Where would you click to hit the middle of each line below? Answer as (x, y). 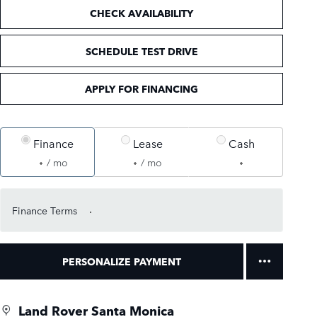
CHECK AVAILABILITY (142, 13)
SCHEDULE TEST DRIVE (142, 51)
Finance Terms (45, 210)
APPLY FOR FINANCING (142, 89)
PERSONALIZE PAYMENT (122, 261)
